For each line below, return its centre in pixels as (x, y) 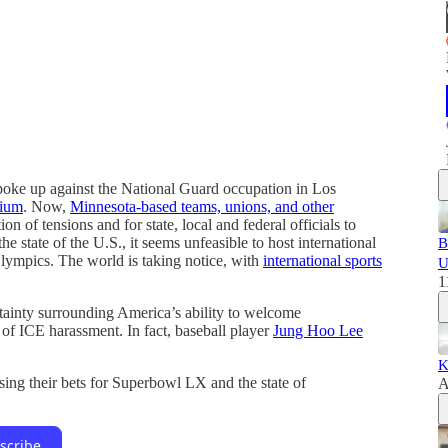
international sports (322, 260)
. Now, (46, 206)
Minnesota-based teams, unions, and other (202, 206)
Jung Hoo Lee (318, 330)
